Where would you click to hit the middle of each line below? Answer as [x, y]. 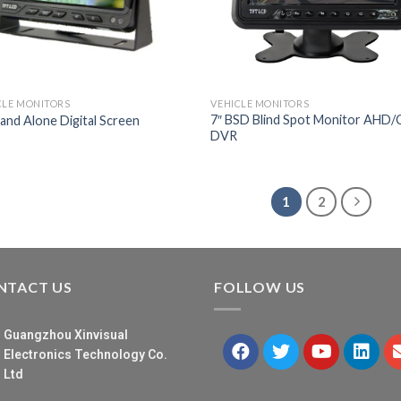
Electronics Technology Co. [85, 354]
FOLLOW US [260, 287]
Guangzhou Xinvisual [66, 334]
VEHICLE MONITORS [260, 103]
